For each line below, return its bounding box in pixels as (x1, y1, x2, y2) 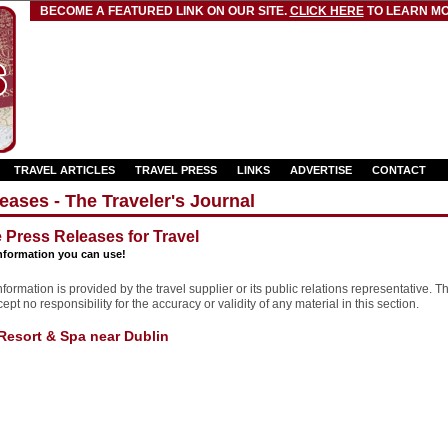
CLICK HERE (289, 4, 364, 18)
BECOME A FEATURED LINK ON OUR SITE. (39, 4, 290, 18)
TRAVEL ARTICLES (13, 164, 115, 176)
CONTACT (371, 164, 426, 176)
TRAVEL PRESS (134, 164, 217, 176)
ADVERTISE (289, 164, 352, 176)
